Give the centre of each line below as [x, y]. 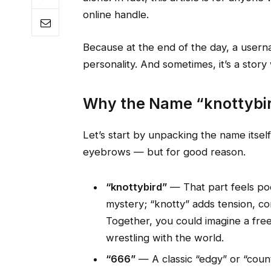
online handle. [116, 14]
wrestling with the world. [165, 237]
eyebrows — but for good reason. [164, 152]
